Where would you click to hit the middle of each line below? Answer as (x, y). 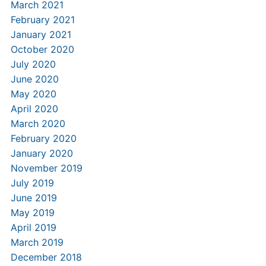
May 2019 (32, 213)
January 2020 (42, 153)
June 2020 (34, 79)
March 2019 (37, 242)
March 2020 (38, 123)
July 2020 (33, 64)
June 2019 (34, 198)
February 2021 (42, 20)
